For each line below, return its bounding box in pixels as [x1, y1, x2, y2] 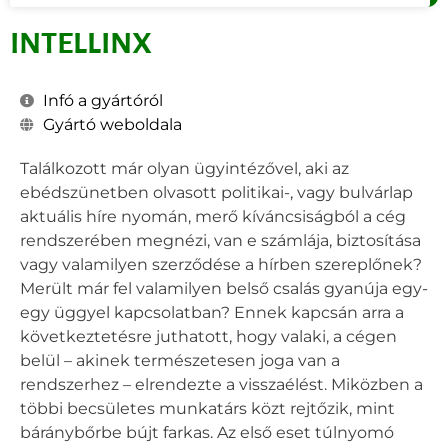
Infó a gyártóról [42, 90, 163, 110]
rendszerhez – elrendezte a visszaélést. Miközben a [20, 374, 423, 394]
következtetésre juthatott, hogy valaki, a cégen [20, 326, 397, 346]
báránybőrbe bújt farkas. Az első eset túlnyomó [20, 422, 394, 442]
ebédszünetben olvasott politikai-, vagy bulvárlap [20, 182, 413, 202]
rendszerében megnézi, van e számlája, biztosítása [20, 230, 421, 250]
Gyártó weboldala [42, 114, 182, 134]
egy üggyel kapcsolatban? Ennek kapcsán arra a [20, 302, 404, 322]
